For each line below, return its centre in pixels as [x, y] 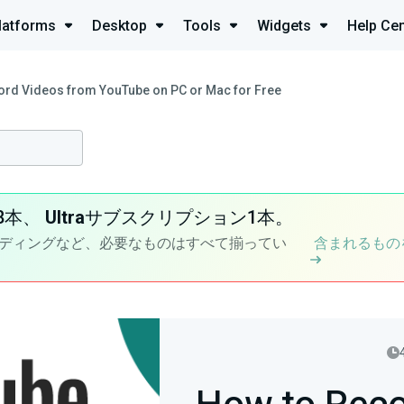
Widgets [284, 25]
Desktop [119, 25]
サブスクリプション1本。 [188, 218]
